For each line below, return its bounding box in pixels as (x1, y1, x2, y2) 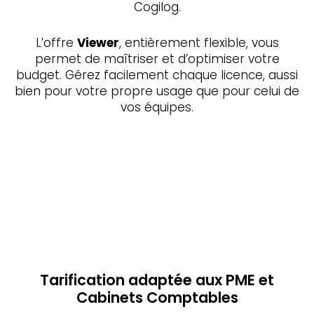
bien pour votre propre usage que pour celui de (15, 82, 299, 100)
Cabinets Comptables (76, 287, 238, 308)
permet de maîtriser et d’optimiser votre (34, 50, 280, 67)
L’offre (35, 34, 77, 51)
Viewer (76, 34, 119, 51)
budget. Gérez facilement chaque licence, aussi (16, 66, 298, 83)
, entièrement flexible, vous (118, 34, 279, 51)
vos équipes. (121, 98, 193, 116)
